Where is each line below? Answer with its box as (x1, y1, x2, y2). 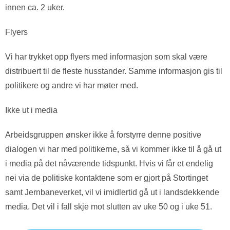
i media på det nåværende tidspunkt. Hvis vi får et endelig (5, 159, 213, 168)
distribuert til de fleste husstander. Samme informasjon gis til (5, 67, 222, 75)
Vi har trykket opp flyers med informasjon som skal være (5, 52, 207, 61)
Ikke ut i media (5, 106, 57, 114)
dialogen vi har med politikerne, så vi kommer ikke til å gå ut (5, 145, 221, 154)
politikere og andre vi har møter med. (5, 81, 138, 90)
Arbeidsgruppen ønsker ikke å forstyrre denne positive (5, 130, 201, 139)
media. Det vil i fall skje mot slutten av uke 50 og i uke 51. (5, 202, 212, 211)
